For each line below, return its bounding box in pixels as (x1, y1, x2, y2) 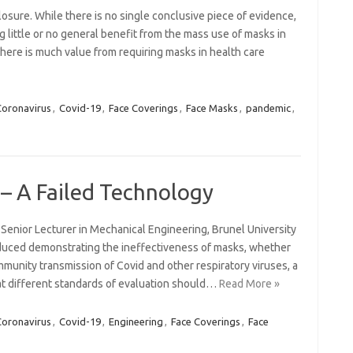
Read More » (218, 277, 280, 290)
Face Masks (185, 102, 238, 113)
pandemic (245, 102, 291, 113)
